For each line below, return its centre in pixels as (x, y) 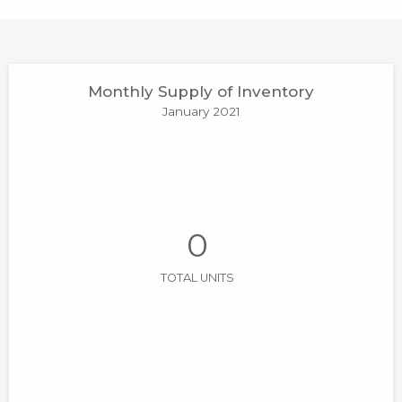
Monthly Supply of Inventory (201, 91)
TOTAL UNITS (198, 278)
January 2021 (201, 111)
